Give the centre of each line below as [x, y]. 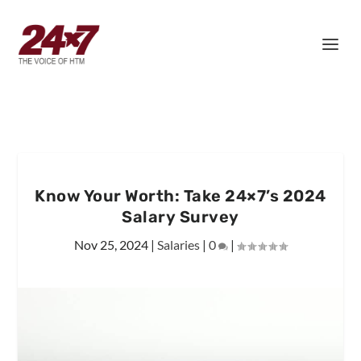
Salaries [178, 245]
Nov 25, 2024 [111, 245]
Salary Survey [180, 217]
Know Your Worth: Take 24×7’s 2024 [180, 196]
